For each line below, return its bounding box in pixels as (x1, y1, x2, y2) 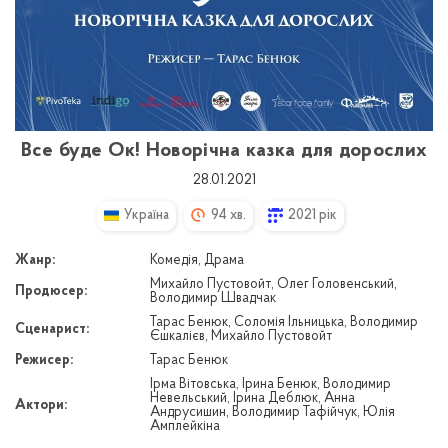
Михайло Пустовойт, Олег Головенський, (150, 276, 397, 292)
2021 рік (287, 207, 337, 223)
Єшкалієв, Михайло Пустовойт (150, 328, 332, 344)
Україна (123, 207, 169, 223)
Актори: (15, 397, 67, 413)
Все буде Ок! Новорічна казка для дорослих (20, 140, 428, 161)
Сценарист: (15, 321, 89, 337)
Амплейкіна (150, 418, 220, 434)
